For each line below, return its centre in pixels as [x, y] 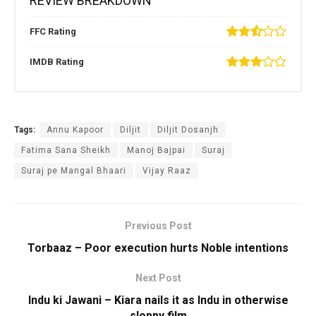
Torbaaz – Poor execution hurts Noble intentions [158, 248]
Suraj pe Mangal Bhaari [74, 171]
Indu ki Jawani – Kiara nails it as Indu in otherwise [158, 300]
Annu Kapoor [75, 130]
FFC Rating [53, 32]
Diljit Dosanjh [188, 130]
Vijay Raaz [167, 171]
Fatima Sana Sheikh [66, 151]
